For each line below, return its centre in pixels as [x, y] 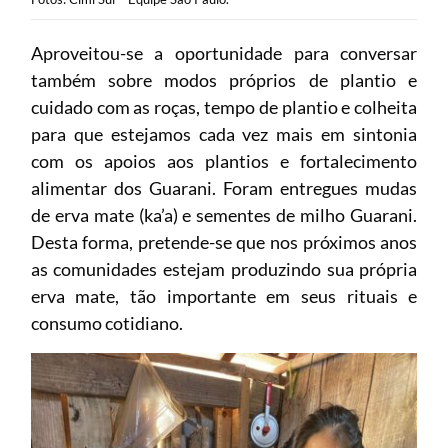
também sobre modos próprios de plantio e [224, 79]
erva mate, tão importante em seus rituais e [224, 295]
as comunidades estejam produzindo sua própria [224, 268]
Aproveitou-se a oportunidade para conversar [224, 52]
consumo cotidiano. [106, 322]
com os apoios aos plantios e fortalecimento [224, 160]
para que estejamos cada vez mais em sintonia [224, 133]
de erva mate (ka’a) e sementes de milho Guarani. [224, 214]
